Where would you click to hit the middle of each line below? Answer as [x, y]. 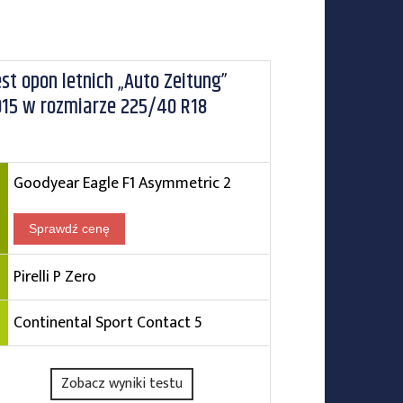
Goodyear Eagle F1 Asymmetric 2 [122, 183]
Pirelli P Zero [54, 277]
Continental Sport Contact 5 [107, 322]
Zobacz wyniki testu [122, 384]
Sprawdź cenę [69, 228]
